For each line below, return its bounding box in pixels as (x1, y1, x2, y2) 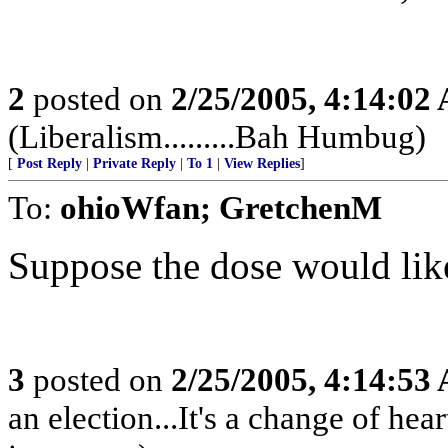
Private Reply (93, 156, 176, 171)
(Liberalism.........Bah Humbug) (8, 118, 426, 155)
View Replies (224, 156, 300, 171)
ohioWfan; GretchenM (60, 189, 382, 226)
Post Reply (17, 156, 82, 171)
